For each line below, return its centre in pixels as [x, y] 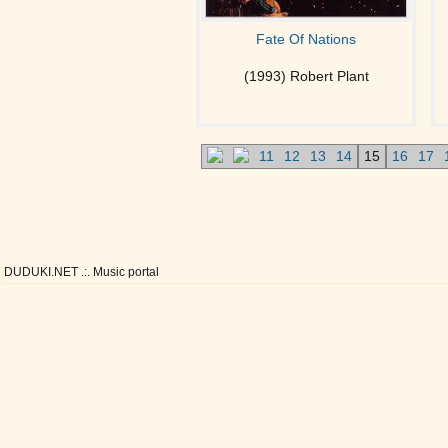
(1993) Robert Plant [306, 76]
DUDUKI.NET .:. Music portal [81, 272]
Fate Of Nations [306, 39]
